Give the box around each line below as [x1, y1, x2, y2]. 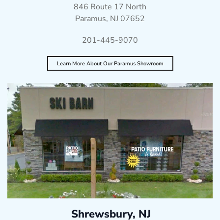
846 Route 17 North [74, 1, 146, 13]
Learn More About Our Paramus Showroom [56, 59, 164, 67]
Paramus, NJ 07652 [75, 13, 145, 25]
